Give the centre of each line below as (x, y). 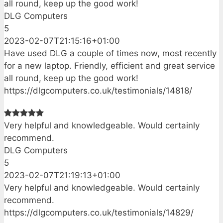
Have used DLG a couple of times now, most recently (110, 53)
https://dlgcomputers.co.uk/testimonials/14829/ (99, 213)
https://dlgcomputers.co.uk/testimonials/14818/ (98, 90)
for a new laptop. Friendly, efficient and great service (110, 65)
